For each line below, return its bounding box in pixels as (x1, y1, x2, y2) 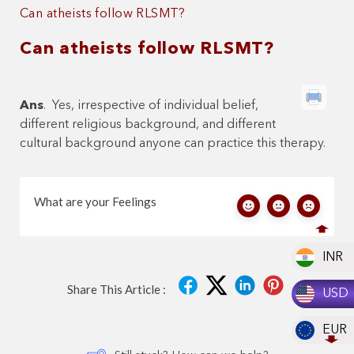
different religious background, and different (20, 119, 276, 132)
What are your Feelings (34, 194, 156, 209)
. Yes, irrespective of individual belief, (43, 100, 258, 113)
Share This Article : (66, 281, 166, 296)
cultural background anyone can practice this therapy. (20, 137, 326, 151)
